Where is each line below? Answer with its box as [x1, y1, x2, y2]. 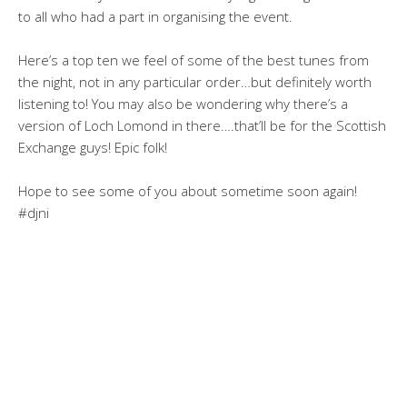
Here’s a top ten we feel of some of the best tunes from [18, 50, 369, 69]
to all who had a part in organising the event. [18, 6, 293, 25]
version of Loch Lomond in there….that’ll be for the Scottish [18, 115, 386, 134]
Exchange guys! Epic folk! [18, 137, 167, 156]
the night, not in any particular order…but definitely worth [18, 72, 372, 91]
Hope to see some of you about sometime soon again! [18, 181, 357, 200]
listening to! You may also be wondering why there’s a [18, 94, 348, 113]
